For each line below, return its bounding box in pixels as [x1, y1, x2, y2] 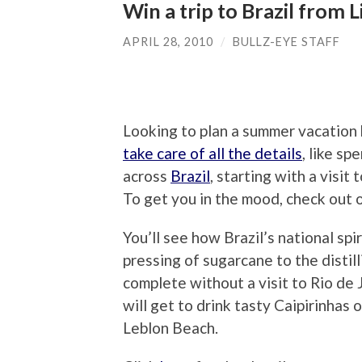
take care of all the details [123, 144, 302, 163]
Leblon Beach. [123, 318, 218, 338]
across [123, 166, 170, 186]
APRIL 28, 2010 [123, 34, 213, 48]
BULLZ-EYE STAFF [233, 34, 340, 48]
